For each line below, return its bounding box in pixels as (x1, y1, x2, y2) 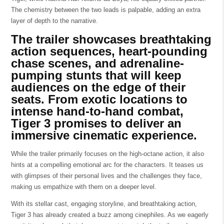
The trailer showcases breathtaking (10, 32, 211, 46)
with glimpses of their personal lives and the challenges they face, (10, 172, 202, 180)
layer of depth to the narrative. (10, 16, 98, 24)
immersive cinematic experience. (10, 128, 197, 142)
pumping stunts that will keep (10, 68, 181, 82)
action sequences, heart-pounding (10, 44, 207, 58)
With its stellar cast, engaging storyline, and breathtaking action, (10, 200, 197, 208)
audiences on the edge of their (10, 80, 185, 94)
